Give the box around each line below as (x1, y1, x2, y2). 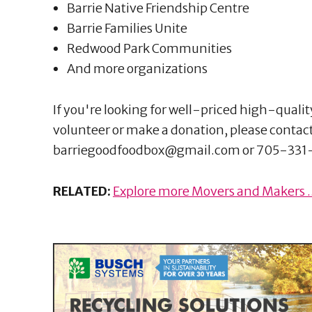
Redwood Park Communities (67, 40, 232, 56)
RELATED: (53, 182, 113, 199)
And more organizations (67, 60, 208, 77)
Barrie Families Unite (67, 19, 187, 36)
